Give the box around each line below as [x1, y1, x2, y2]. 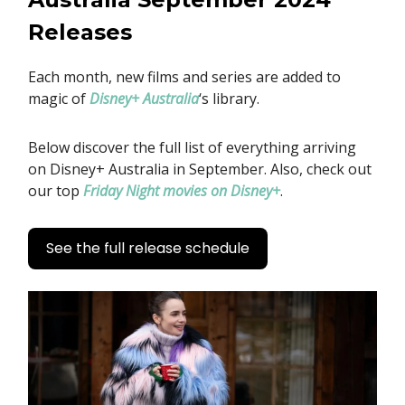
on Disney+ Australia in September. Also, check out [28, 158, 372, 179]
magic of [28, 88, 89, 108]
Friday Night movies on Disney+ [83, 180, 280, 201]
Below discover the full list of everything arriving [28, 137, 356, 157]
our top [28, 180, 83, 201]
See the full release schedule [46, 237, 250, 259]
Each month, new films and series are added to [28, 66, 341, 87]
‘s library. [199, 88, 259, 108]
